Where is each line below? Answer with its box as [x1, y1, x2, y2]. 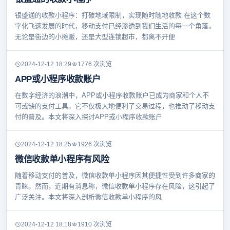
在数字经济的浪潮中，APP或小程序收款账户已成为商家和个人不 [15, 91, 209, 100]
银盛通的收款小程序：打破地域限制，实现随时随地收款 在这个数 [15, 11, 210, 20]
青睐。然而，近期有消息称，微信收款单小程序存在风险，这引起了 [15, 182, 215, 190]
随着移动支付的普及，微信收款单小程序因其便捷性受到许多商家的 [15, 171, 215, 180]
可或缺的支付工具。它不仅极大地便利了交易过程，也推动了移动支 [15, 102, 215, 110]
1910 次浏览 [78, 221, 112, 228]
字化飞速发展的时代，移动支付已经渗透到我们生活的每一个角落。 [15, 22, 215, 30]
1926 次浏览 [78, 141, 112, 148]
